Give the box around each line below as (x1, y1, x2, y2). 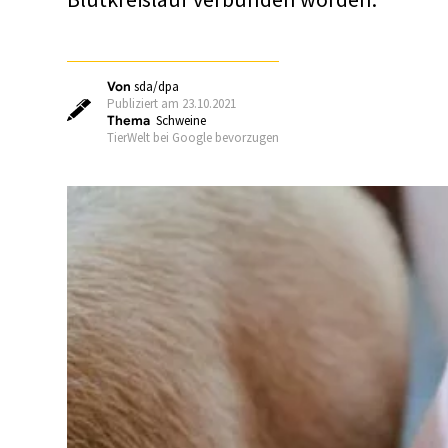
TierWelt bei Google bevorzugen (107, 129, 280, 146)
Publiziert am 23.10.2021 (107, 95, 237, 112)
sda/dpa (134, 78, 180, 95)
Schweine (156, 112, 207, 129)
